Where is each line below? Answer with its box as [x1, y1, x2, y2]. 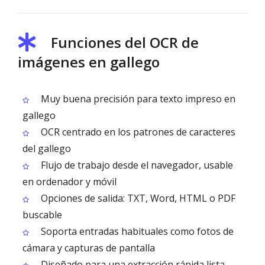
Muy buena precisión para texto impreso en [38, 92, 235, 105]
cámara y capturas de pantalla [22, 241, 155, 254]
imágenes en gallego [18, 52, 160, 72]
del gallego [22, 142, 71, 155]
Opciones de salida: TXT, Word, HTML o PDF [38, 192, 235, 205]
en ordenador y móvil [22, 175, 117, 188]
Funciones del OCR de [51, 33, 199, 52]
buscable [22, 208, 62, 221]
